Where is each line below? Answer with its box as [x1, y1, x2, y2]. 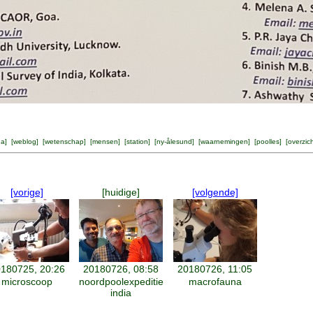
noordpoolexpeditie [78, 276, 163, 287]
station [126, 138, 148, 145]
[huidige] [102, 187, 140, 198]
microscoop [1, 276, 52, 287]
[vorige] [10, 187, 43, 198]
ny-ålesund [156, 138, 192, 145]
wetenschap [45, 138, 84, 145]
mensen [92, 138, 118, 145]
